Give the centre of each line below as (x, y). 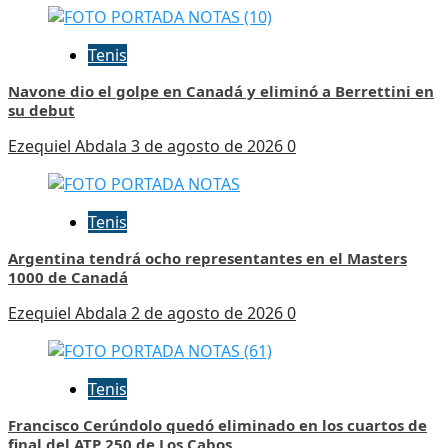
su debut (41, 110)
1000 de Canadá (68, 277)
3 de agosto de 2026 (209, 146)
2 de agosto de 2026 (209, 313)
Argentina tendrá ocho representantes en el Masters (207, 258)
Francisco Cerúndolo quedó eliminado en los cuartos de (217, 425)
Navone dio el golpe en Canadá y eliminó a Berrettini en (221, 91)
